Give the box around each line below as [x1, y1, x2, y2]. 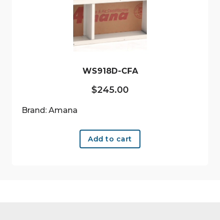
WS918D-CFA [82, 66, 138, 76]
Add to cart [88, 135, 132, 144]
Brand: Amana [22, 106, 78, 115]
